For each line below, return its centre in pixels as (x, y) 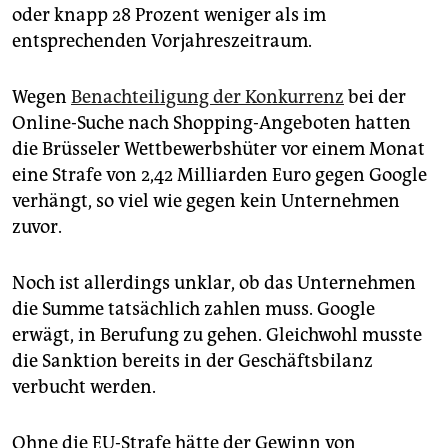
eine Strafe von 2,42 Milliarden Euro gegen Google (219, 175)
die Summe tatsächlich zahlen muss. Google (193, 309)
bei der (375, 97)
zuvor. (37, 227)
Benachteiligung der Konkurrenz (207, 97)
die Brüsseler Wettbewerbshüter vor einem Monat (218, 149)
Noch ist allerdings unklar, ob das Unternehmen (214, 283)
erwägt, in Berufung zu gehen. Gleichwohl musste (217, 335)
